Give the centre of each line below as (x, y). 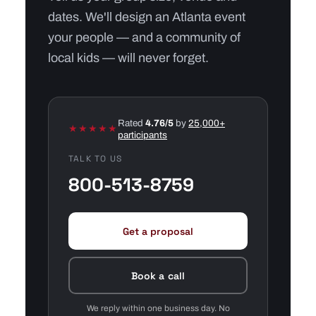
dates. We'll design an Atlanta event (147, 17)
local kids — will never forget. (128, 58)
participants (142, 135)
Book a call (158, 275)
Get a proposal (158, 231)
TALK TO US (95, 159)
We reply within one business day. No (158, 308)
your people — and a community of (144, 37)
